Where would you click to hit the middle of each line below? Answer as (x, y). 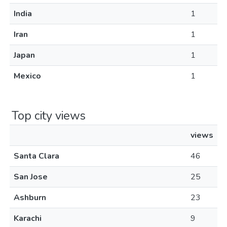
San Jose (31, 177)
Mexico (27, 76)
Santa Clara (36, 156)
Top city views (49, 116)
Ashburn (30, 198)
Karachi (28, 218)
